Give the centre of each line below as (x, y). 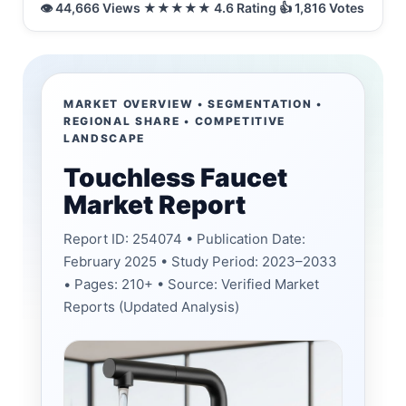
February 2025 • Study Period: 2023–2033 (200, 261)
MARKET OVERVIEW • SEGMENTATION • (193, 103)
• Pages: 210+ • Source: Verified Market (191, 284)
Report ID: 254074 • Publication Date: (184, 238)
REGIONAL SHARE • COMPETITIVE (175, 121)
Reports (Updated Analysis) (151, 306)
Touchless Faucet (175, 177)
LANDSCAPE (105, 138)
